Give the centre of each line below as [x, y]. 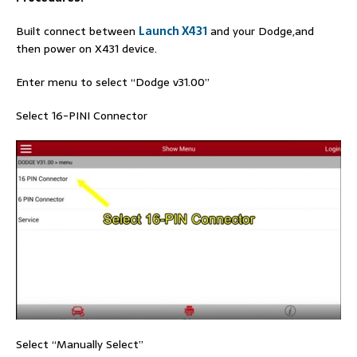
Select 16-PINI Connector [82, 116]
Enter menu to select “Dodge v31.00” [113, 82]
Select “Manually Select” [80, 344]
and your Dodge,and [261, 31]
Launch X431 [173, 31]
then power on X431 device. [86, 49]
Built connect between [77, 31]
